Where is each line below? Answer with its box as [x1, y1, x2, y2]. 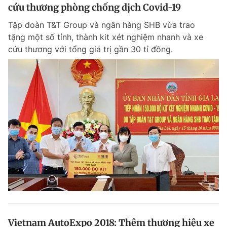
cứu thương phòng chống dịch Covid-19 [8, 2, 181, 13]
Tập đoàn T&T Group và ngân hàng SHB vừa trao [8, 20, 195, 30]
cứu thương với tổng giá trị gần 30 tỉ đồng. [8, 44, 173, 54]
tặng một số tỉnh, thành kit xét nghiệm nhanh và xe [8, 32, 203, 42]
